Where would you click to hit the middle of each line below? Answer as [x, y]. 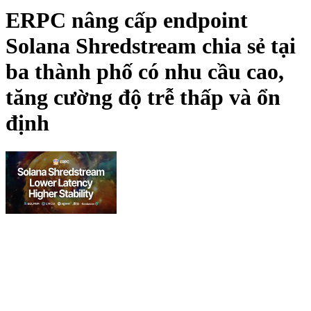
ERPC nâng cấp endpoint [127, 20]
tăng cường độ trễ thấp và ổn [143, 98]
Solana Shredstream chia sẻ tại [151, 46]
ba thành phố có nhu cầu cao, [145, 72]
